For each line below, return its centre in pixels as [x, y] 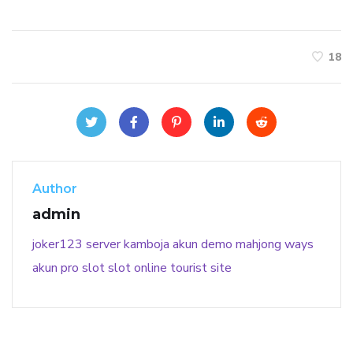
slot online [137, 268]
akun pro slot [69, 268]
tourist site [201, 268]
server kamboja [128, 245]
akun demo [203, 245]
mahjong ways [275, 245]
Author [55, 189]
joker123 [58, 245]
